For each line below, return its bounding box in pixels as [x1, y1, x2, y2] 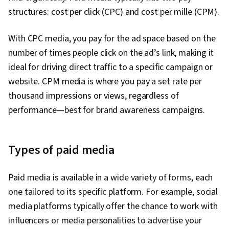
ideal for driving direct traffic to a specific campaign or [8, 61, 213, 74]
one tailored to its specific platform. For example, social [8, 186, 218, 199]
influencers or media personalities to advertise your [8, 214, 202, 227]
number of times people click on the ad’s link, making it [8, 47, 214, 60]
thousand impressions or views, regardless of [8, 89, 179, 103]
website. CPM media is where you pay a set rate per [8, 75, 202, 88]
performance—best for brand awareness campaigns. [8, 104, 205, 117]
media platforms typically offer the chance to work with [8, 200, 218, 213]
